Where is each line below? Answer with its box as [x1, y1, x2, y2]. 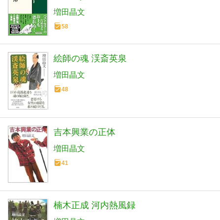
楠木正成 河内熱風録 [54, 200, 136, 210]
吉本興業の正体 [54, 127, 115, 137]
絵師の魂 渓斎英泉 [54, 54, 127, 64]
